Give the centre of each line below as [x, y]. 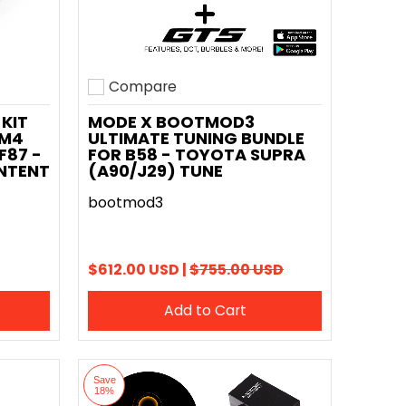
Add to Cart [205, 310]
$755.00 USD [237, 270]
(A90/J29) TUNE [155, 171]
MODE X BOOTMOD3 [171, 122]
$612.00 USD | [139, 270]
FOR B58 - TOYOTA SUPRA [197, 155]
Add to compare [146, 99]
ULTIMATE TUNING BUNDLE [196, 138]
